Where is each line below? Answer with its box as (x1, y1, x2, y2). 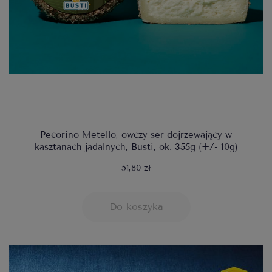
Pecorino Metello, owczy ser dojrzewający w (40, 129, 232, 141)
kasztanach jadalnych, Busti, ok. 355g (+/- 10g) (34, 141, 238, 153)
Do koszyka (109, 201, 163, 213)
